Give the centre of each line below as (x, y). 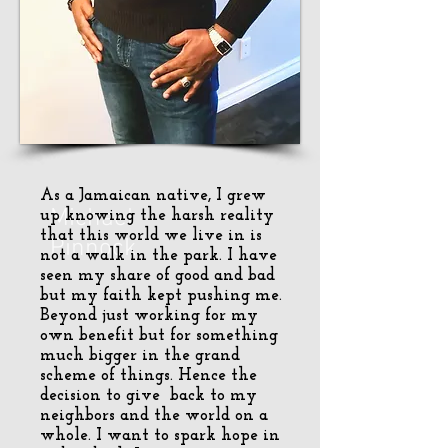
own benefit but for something (159, 335)
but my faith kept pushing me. (161, 295)
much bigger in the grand (140, 355)
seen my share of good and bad (157, 275)
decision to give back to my (148, 395)
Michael (92, 219)
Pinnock (93, 249)
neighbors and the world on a (154, 415)
